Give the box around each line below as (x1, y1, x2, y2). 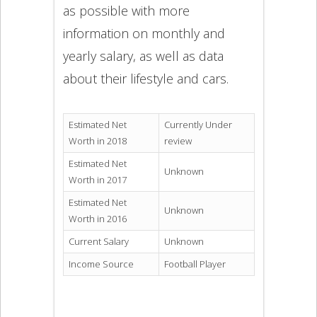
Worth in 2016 (68, 212, 127, 226)
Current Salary (68, 235, 129, 248)
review (163, 134, 192, 148)
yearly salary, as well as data (62, 47, 224, 64)
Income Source (68, 258, 134, 271)
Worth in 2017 (68, 173, 127, 187)
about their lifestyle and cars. (62, 69, 229, 87)
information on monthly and (62, 24, 225, 42)
